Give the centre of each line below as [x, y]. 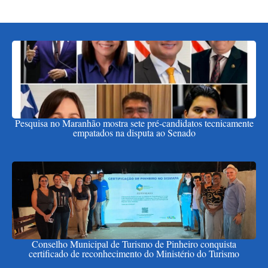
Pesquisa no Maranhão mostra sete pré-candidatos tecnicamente [134, 123]
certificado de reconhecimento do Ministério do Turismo [134, 254]
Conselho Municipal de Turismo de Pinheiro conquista [134, 244]
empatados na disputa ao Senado [134, 133]
